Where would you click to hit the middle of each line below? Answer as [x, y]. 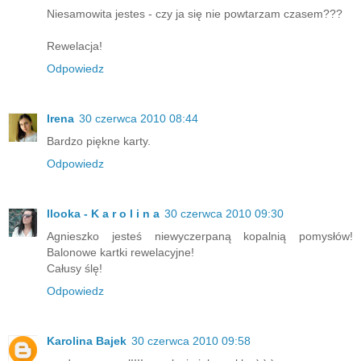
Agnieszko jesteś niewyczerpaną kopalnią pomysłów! [200, 236]
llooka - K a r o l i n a [103, 213]
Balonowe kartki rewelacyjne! [120, 252]
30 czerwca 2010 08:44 [139, 118]
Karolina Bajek [87, 340]
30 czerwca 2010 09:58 [191, 340]
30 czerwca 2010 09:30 [224, 213]
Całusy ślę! [75, 268]
